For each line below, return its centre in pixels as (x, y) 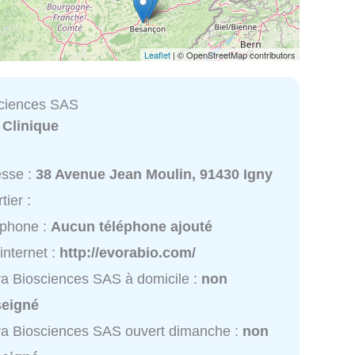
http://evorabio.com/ (128, 253)
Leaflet (157, 54)
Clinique (31, 126)
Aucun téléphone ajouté (132, 227)
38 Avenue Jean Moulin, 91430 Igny (155, 175)
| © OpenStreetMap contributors (233, 54)
